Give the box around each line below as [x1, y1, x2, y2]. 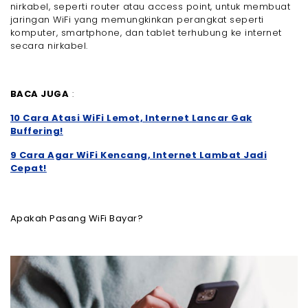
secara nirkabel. [10, 38, 88, 52]
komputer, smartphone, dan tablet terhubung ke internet [10, 25, 282, 39]
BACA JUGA [10, 87, 69, 100]
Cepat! [10, 161, 47, 175]
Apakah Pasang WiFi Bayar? [10, 211, 143, 225]
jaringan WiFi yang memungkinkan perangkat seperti [10, 12, 264, 26]
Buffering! [10, 124, 63, 137]
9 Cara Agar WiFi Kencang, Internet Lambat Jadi [10, 148, 267, 162]
